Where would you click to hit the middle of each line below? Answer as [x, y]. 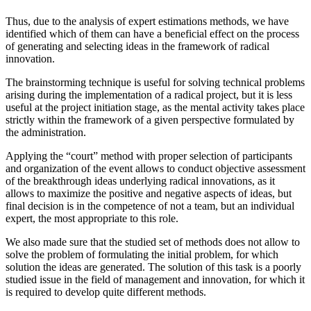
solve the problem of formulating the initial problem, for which [142, 254]
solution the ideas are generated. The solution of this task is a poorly [153, 267]
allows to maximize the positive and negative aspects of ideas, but [149, 193]
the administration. [46, 132]
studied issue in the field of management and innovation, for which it [155, 279]
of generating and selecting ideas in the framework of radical [137, 46]
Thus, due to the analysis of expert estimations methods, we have [147, 21]
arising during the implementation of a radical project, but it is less [149, 94]
